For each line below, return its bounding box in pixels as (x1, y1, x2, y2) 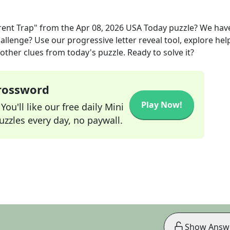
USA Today (126, 22, 167, 33)
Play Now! (141, 99, 182, 110)
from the (37, 22, 76, 33)
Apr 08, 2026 (76, 22, 124, 33)
